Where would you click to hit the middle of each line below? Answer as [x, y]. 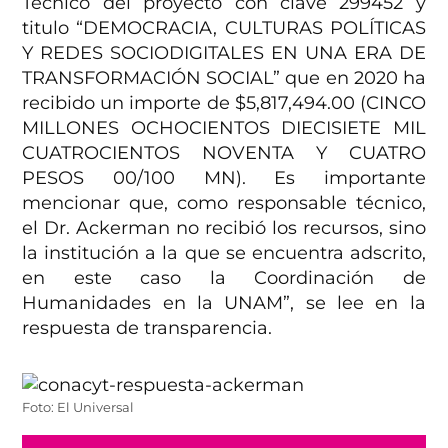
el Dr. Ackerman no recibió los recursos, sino [224, 228]
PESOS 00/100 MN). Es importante [224, 178]
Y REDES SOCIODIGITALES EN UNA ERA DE [224, 53]
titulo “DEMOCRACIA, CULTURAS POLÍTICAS [224, 28]
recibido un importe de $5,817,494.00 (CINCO [224, 103]
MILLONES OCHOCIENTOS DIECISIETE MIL [224, 128]
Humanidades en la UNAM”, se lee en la [224, 303]
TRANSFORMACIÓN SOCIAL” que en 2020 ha [224, 78]
